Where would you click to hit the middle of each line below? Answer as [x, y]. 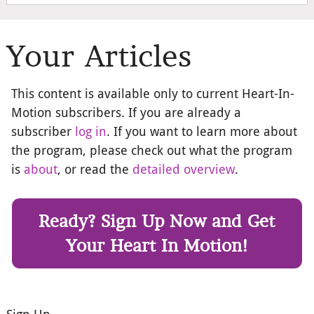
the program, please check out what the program [152, 150]
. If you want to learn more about [202, 131]
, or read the [95, 169]
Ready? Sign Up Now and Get [157, 221]
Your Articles [98, 56]
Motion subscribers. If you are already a [127, 112]
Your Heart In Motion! [157, 245]
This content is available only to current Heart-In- [153, 94]
